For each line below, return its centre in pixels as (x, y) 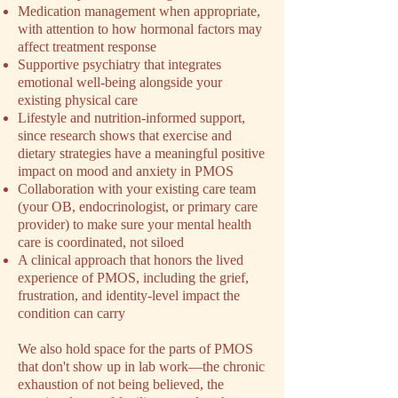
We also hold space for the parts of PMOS (135, 349)
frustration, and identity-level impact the (129, 295)
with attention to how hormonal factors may (140, 29)
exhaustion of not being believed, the (121, 384)
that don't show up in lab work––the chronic (141, 366)
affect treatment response (87, 47)
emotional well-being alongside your (120, 82)
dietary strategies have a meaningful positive (141, 153)
